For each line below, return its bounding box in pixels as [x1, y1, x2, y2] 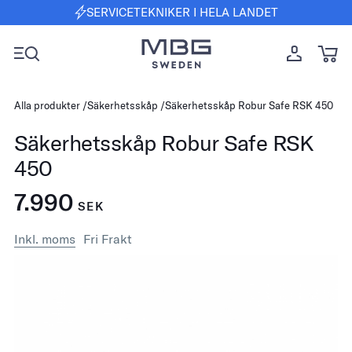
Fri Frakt [83, 231, 132, 247]
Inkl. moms [14, 231, 75, 247]
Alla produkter [14, 99, 80, 112]
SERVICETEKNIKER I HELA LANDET [86, 5, 278, 20]
